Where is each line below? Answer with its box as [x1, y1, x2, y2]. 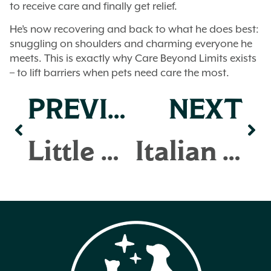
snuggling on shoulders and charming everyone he [10, 37, 252, 51]
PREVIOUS [108, 94, 125, 125]
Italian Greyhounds [222, 135, 240, 166]
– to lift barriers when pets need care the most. [10, 66, 229, 80]
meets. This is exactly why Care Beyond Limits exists [10, 51, 256, 65]
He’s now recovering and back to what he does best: [10, 22, 259, 36]
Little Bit [101, 135, 119, 166]
